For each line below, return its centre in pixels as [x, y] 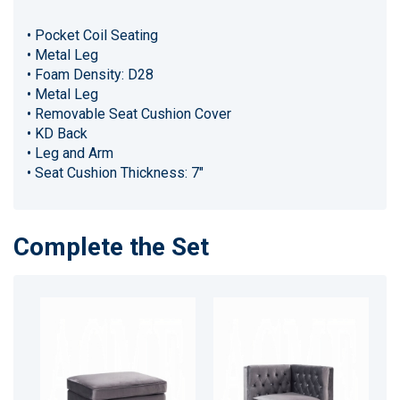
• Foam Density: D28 [90, 74]
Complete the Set [111, 247]
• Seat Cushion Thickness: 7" [115, 172]
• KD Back [57, 133]
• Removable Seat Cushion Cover [129, 113]
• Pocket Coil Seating [92, 35]
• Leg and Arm [70, 153]
